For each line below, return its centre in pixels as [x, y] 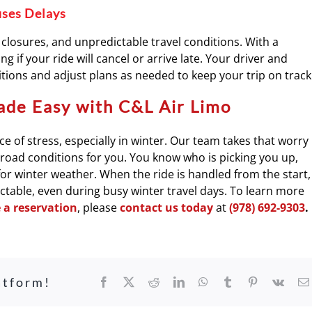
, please [99, 208]
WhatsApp [231, 281]
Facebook [130, 281]
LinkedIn [204, 281]
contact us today [166, 208]
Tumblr [249, 281]
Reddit [173, 281]
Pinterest [276, 281]
